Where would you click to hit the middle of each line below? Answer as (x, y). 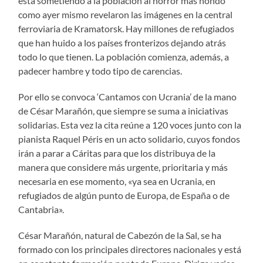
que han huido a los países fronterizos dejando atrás (122, 42)
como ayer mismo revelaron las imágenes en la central (126, 14)
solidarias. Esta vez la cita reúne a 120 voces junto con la (130, 124)
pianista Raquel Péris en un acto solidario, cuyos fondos (129, 139)
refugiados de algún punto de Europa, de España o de (124, 195)
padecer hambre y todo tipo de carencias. (100, 70)
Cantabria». (41, 209)
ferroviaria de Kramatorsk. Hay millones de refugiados (127, 28)
